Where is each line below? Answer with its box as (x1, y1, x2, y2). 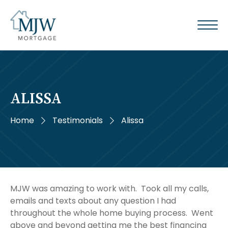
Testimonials (52, 114, 103, 126)
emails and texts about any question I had (10, 194, 176, 207)
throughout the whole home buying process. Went (10, 207, 213, 219)
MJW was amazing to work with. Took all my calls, (10, 182, 209, 194)
